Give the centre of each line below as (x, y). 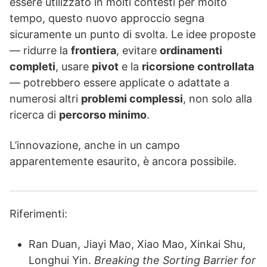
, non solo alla (218, 99)
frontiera (94, 51)
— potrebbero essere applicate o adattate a (119, 83)
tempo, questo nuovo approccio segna (107, 18)
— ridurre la (40, 51)
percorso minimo (103, 115)
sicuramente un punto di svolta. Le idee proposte (133, 35)
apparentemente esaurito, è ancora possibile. (123, 162)
